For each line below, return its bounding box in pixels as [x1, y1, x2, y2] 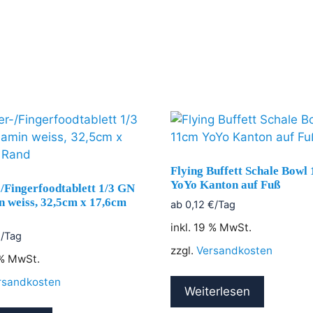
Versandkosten [196, 244, 272, 258]
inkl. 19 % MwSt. [170, 221, 252, 235]
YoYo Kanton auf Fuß [170, 177, 280, 191]
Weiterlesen [184, 284, 250, 299]
